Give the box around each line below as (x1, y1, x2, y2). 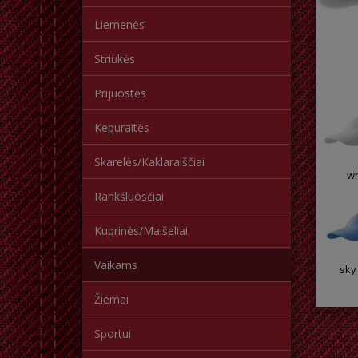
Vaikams (94, 257, 137, 272)
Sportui (94, 326, 131, 341)
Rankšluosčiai (94, 189, 164, 204)
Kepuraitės (94, 120, 149, 135)
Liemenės (94, 17, 145, 32)
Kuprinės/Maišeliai (94, 223, 188, 238)
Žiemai (94, 292, 129, 307)
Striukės (94, 51, 135, 66)
